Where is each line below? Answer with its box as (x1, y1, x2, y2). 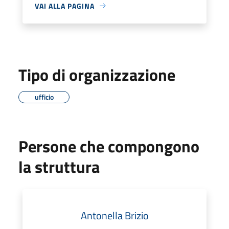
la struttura (18, 154, 100, 179)
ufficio (34, 91, 54, 102)
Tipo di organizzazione (18, 62, 175, 87)
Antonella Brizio (80, 207, 149, 223)
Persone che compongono (18, 133, 199, 158)
